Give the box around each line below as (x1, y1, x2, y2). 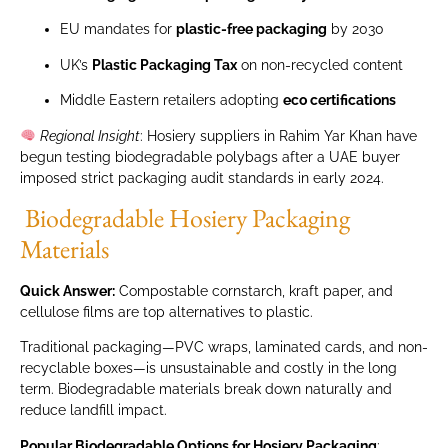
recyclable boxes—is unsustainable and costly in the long (20, 360, 397, 377)
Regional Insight (39, 127, 140, 144)
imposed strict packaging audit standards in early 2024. (20, 169, 384, 186)
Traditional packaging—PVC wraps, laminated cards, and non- (20, 339, 428, 356)
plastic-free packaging (176, 21, 327, 38)
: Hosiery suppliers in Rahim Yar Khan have (139, 127, 417, 144)
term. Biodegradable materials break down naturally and (20, 381, 392, 398)
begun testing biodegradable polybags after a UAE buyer (20, 148, 400, 165)
